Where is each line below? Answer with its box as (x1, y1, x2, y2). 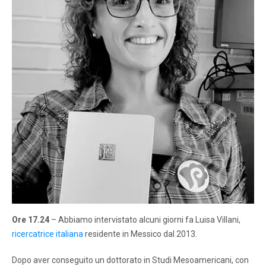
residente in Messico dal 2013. (83, 229, 197, 239)
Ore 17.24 (12, 214, 49, 224)
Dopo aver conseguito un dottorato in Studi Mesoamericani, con (12, 255, 249, 265)
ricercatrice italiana (12, 229, 83, 239)
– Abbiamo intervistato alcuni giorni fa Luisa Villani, (49, 214, 240, 224)
